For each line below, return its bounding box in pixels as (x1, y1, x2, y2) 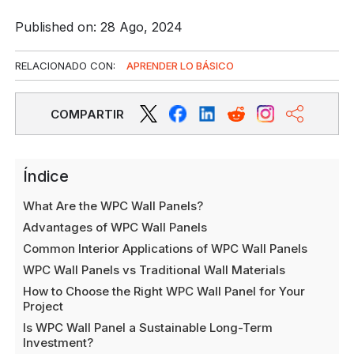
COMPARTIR (51, 106, 124, 122)
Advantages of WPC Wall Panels (23, 220, 208, 235)
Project (23, 299, 64, 314)
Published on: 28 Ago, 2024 (15, 19, 183, 35)
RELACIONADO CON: (15, 59, 119, 72)
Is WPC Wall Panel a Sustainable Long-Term (23, 320, 273, 335)
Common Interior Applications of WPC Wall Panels (23, 241, 308, 256)
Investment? (23, 335, 94, 350)
